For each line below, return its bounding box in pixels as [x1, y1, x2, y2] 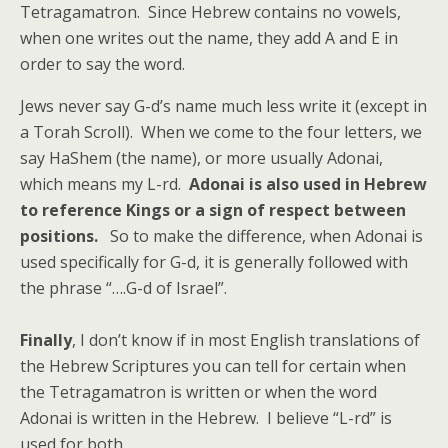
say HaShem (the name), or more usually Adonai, [20, 147, 383, 169]
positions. [20, 225, 98, 247]
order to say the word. [20, 53, 189, 75]
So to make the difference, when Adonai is [98, 225, 423, 247]
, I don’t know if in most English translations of [72, 329, 420, 351]
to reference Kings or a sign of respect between [20, 199, 406, 221]
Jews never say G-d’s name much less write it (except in [20, 95, 427, 117]
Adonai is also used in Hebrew [189, 173, 427, 195]
